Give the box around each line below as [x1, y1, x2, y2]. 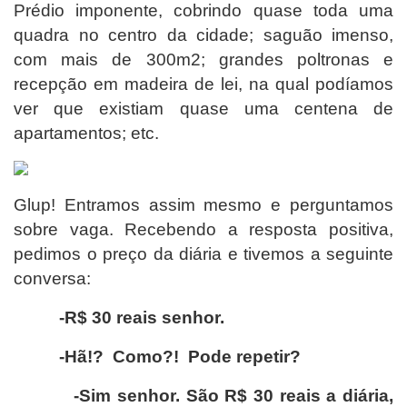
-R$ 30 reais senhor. [55, 307, 224, 327]
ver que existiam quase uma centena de [14, 98, 393, 118]
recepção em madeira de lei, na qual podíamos [14, 74, 393, 94]
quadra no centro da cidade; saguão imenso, [14, 25, 393, 45]
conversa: [14, 268, 91, 288]
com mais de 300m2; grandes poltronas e [14, 49, 393, 69]
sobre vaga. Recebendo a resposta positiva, [14, 219, 393, 239]
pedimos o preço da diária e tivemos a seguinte [14, 243, 393, 263]
